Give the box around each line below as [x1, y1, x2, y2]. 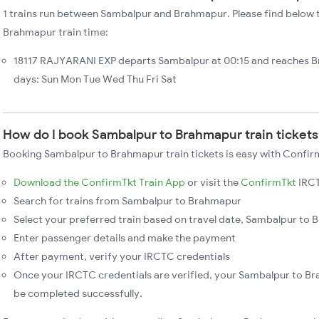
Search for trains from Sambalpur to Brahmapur [14, 194, 241, 207]
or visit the [185, 176, 241, 189]
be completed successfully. [14, 287, 142, 300]
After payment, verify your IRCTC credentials [14, 250, 230, 263]
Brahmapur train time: [3, 26, 108, 38]
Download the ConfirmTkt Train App [14, 176, 185, 189]
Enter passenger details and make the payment [14, 231, 236, 244]
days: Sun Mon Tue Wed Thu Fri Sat [14, 73, 177, 85]
